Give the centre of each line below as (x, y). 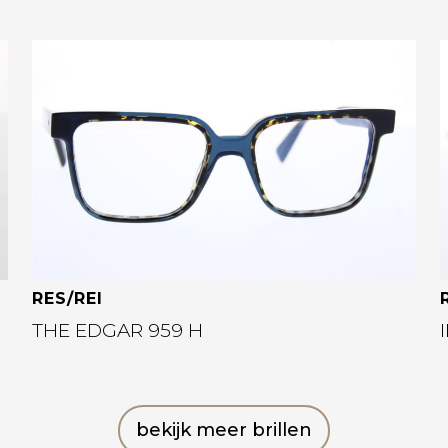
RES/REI (67, 298)
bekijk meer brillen (224, 430)
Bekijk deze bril (143, 92)
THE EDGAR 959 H (117, 330)
